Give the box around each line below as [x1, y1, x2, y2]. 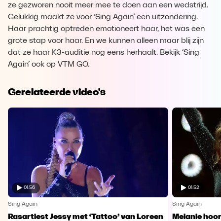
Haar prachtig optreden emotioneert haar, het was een [8, 25, 205, 33]
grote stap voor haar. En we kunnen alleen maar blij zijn [8, 37, 204, 45]
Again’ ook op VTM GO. [8, 61, 89, 69]
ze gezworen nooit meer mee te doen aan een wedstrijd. [8, 1, 208, 9]
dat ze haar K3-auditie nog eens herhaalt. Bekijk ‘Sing [8, 49, 199, 57]
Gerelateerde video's [8, 86, 106, 98]
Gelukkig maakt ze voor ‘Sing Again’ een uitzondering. [8, 13, 198, 21]
